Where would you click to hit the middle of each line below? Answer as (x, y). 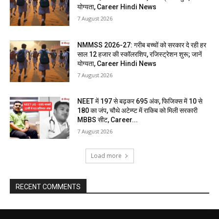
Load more (106, 156)
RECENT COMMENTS (48, 187)
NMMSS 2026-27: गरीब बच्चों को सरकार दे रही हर (142, 45)
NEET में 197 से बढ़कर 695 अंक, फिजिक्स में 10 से (140, 101)
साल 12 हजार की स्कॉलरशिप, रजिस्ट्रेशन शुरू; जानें (140, 54)
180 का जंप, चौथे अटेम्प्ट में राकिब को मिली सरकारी (138, 111)
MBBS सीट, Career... (108, 120)
